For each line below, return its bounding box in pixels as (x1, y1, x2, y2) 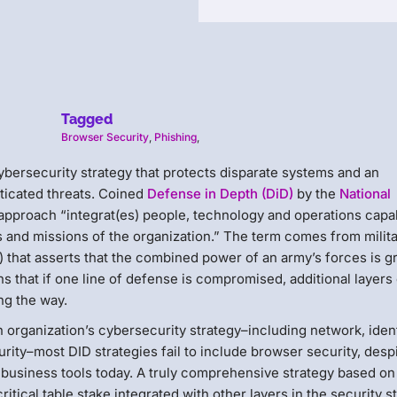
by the (293, 184, 340, 202)
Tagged (60, 110, 113, 128)
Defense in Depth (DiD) (147, 184, 294, 202)
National (339, 184, 392, 202)
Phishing (153, 129, 197, 144)
